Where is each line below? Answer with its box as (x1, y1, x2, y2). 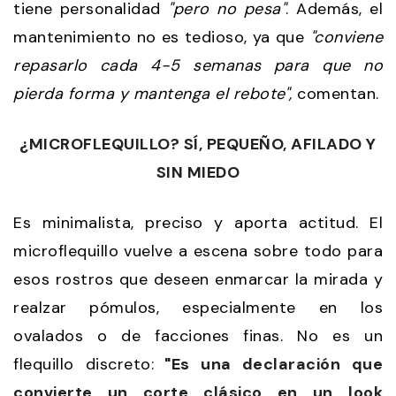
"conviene (309, 26, 383, 48)
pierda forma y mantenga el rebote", (13, 82, 293, 104)
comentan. (292, 82, 379, 104)
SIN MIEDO (156, 161, 240, 183)
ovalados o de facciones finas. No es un (13, 324, 383, 346)
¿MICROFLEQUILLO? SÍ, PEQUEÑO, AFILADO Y (19, 133, 377, 155)
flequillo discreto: (13, 353, 155, 375)
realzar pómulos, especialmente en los (13, 296, 383, 318)
